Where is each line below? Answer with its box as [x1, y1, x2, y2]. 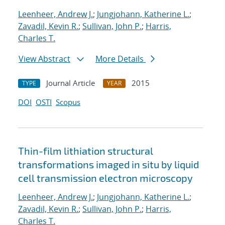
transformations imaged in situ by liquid [18, 158, 199, 171]
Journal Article [46, 78, 95, 88]
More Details [95, 53, 146, 65]
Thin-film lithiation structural [18, 145, 153, 157]
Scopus [56, 97, 80, 107]
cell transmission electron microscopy [18, 172, 193, 184]
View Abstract [19, 53, 70, 65]
